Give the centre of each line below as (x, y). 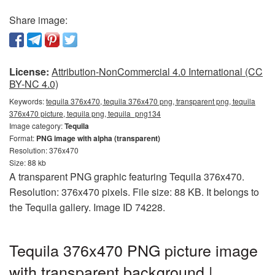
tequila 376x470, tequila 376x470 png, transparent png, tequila (151, 101)
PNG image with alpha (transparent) (98, 138)
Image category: (37, 126)
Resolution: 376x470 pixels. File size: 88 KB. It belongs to (134, 192)
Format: (23, 138)
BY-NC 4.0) (34, 84)
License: (29, 72)
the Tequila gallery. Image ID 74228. (87, 207)
